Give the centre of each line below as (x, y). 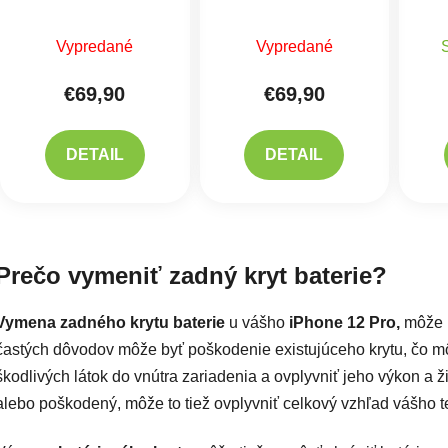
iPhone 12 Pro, (344, 323)
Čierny (294, 34)
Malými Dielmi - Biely (94, 12)
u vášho (257, 323)
